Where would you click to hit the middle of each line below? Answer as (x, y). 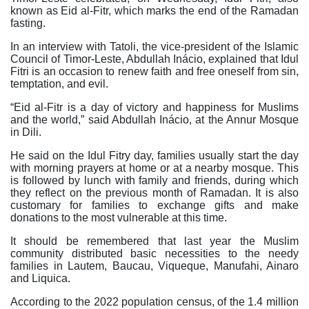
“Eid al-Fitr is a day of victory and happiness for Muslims (154, 108)
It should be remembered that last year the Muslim (154, 241)
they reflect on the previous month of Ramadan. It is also (154, 193)
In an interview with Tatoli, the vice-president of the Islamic (154, 47)
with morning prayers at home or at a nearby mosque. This (154, 168)
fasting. (28, 23)
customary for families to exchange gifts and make (154, 206)
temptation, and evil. (59, 84)
